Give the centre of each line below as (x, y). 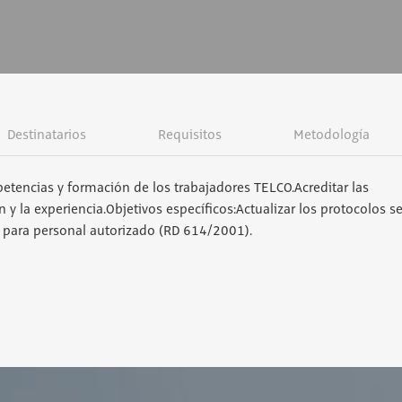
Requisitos (189, 135)
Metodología (332, 135)
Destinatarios (46, 135)
